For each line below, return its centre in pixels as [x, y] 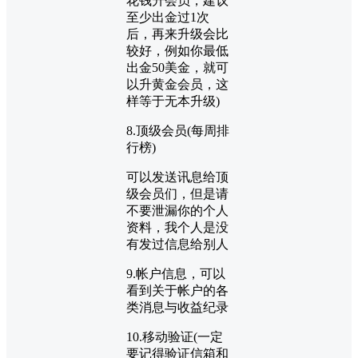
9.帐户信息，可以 [176, 274]
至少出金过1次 [168, 18]
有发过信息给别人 [177, 245]
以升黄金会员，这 [177, 85]
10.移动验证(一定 [175, 337]
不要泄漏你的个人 [177, 211]
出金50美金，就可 [177, 68]
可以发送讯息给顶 [177, 177]
